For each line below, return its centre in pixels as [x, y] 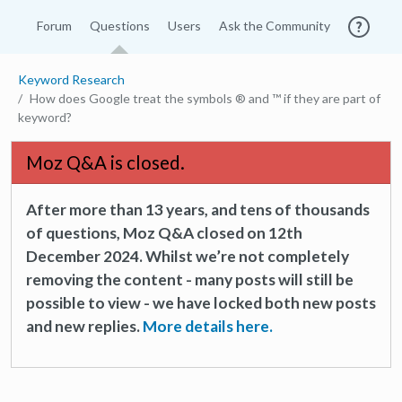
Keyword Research [71, 79]
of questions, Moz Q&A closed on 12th [164, 233]
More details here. [208, 326]
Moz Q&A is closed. [105, 162]
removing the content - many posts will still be [190, 280]
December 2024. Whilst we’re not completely [188, 256]
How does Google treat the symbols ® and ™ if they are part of [205, 98]
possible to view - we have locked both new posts [201, 303]
